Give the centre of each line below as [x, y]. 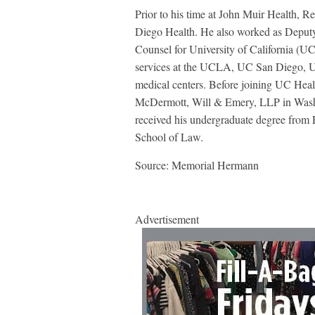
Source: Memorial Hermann [197, 165]
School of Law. [173, 137]
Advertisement [167, 219]
